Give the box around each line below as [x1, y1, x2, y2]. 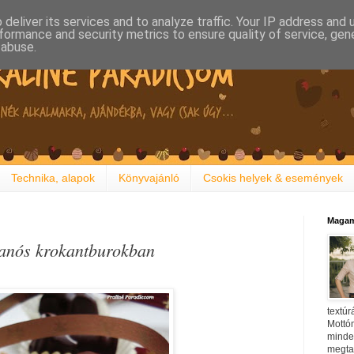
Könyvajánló [119, 171, 179, 185]
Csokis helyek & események [203, 171, 343, 185]
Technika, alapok [11, 171, 95, 185]
